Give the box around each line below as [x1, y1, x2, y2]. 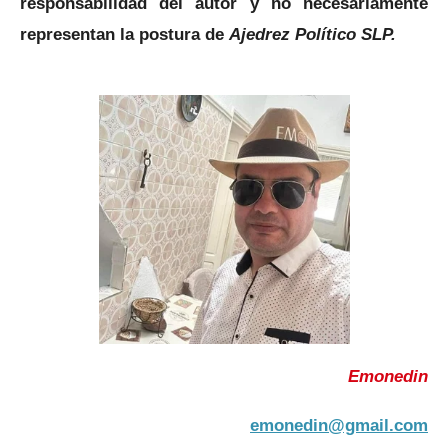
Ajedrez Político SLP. [229, 24, 396, 45]
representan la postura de [20, 24, 229, 45]
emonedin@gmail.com [250, 414, 428, 435]
